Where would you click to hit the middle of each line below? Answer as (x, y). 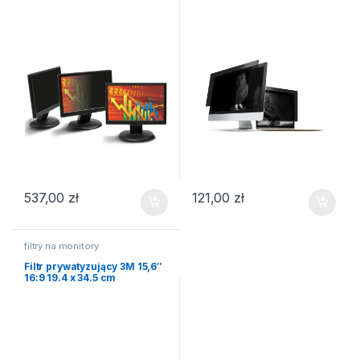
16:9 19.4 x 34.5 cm (70, 277)
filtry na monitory (61, 246)
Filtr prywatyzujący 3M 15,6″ (93, 266)
